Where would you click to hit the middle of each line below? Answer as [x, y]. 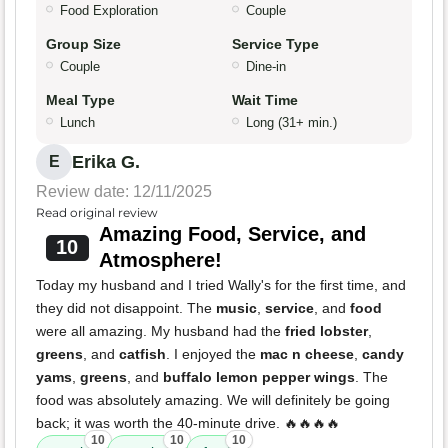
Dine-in [266, 67]
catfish [142, 354]
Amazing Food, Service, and [232, 234]
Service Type [275, 44]
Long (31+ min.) [291, 123]
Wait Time [265, 100]
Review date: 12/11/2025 [124, 192]
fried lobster [326, 331]
